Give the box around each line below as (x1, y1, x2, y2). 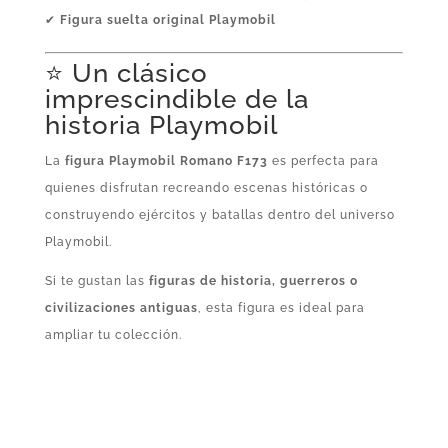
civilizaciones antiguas (44, 300, 198, 315)
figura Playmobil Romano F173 (64, 153, 268, 168)
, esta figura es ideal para (197, 300, 365, 315)
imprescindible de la (44, 83, 309, 114)
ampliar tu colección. (44, 327, 182, 342)
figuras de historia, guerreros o (148, 273, 358, 288)
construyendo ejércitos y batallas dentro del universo (44, 207, 395, 222)
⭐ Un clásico (44, 57, 208, 88)
